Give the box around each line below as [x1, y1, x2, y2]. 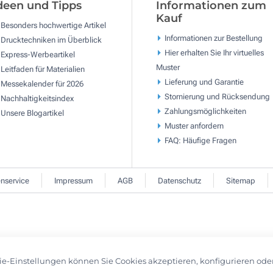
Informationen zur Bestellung [164, 33, 263, 43]
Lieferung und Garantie [164, 77, 244, 87]
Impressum [54, 175, 93, 185]
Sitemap [226, 175, 255, 185]
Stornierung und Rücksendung [164, 91, 270, 101]
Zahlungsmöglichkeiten [164, 106, 246, 116]
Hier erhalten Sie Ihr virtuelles [164, 48, 264, 57]
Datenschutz [158, 175, 201, 185]
